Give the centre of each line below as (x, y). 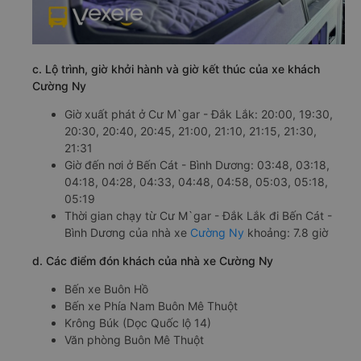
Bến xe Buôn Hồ (106, 289)
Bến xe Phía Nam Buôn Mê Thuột (151, 306)
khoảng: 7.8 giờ (286, 232)
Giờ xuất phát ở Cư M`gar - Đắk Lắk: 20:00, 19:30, (199, 114)
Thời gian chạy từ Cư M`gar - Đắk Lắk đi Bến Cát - (198, 216)
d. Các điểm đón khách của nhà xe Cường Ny (153, 261)
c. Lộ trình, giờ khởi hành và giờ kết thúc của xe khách (176, 69)
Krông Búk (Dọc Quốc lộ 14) (138, 323)
